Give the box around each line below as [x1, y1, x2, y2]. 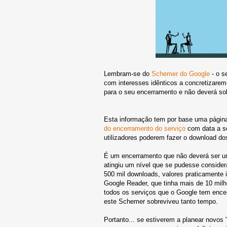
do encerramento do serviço [104, 124, 185, 132]
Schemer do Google [152, 69, 210, 78]
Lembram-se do [104, 69, 152, 78]
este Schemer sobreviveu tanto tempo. [104, 197, 218, 205]
